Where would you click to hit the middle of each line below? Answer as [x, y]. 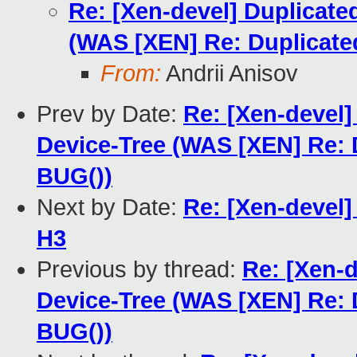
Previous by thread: [139, 270]
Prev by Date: [110, 114]
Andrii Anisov [229, 74]
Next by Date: [110, 208]
